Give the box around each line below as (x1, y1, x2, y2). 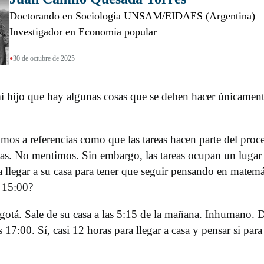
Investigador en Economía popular (9, 26, 157, 38)
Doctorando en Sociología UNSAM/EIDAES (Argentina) (9, 10, 255, 22)
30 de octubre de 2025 (12, 54, 75, 63)
